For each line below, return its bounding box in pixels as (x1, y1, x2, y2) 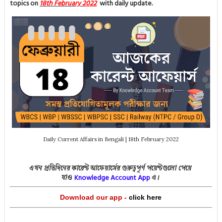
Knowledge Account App (74, 172, 151, 183)
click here (129, 193, 162, 201)
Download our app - (60, 193, 127, 201)
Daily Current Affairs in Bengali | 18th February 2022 (43, 136, 179, 143)
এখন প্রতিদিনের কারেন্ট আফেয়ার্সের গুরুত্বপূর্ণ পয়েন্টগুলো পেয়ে (30, 164, 192, 174)
